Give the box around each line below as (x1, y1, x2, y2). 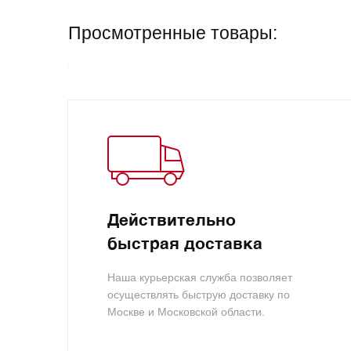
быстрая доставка (107, 236, 262, 253)
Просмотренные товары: (68, 22, 277, 43)
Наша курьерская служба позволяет (107, 270, 292, 284)
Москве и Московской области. (107, 305, 265, 318)
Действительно (107, 212, 236, 230)
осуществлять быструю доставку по (107, 288, 290, 301)
